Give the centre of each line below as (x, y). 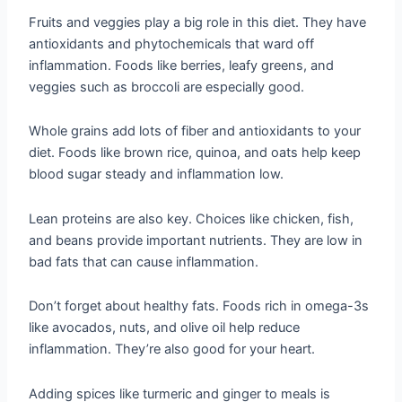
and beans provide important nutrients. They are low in (196, 240)
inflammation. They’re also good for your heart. (172, 350)
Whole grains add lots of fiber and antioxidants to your (195, 131)
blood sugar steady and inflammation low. (157, 175)
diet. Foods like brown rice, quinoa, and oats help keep (195, 153)
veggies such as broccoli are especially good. (167, 87)
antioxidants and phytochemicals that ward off (172, 44)
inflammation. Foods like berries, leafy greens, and (182, 65)
